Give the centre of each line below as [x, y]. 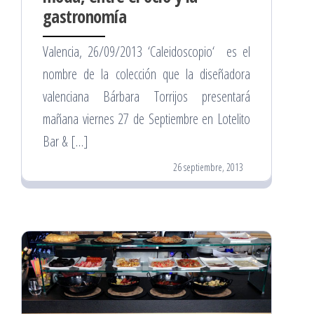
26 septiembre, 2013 [208, 168]
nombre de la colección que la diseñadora [146, 74]
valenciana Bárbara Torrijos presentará [146, 97]
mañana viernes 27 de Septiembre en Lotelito [146, 119]
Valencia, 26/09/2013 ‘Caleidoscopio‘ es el [146, 52]
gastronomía [85, 16]
